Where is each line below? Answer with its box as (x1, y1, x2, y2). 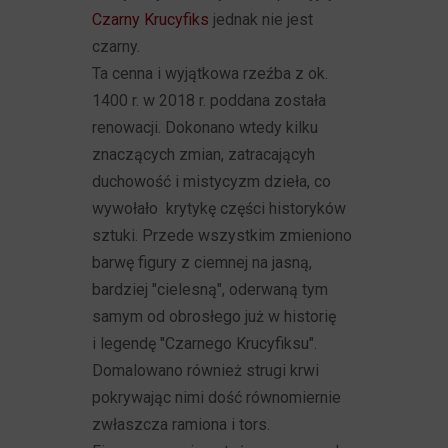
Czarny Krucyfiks (92, 10, 210, 29)
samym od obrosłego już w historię (92, 307, 337, 326)
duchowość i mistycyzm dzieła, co (92, 172, 332, 191)
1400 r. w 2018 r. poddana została (92, 91, 327, 110)
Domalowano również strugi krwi (92, 361, 320, 380)
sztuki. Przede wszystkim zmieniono (92, 226, 353, 245)
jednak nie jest (209, 10, 314, 29)
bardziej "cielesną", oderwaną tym (92, 280, 329, 299)
